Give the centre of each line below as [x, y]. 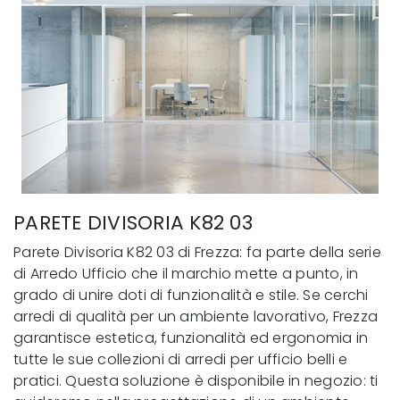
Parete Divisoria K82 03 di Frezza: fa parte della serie [197, 252]
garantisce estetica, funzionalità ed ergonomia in [191, 338]
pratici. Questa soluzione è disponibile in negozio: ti [196, 381]
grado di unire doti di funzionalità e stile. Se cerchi [191, 295]
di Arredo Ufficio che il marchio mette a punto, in [186, 274]
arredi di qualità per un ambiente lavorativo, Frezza [196, 317]
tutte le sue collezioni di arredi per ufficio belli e [181, 359]
